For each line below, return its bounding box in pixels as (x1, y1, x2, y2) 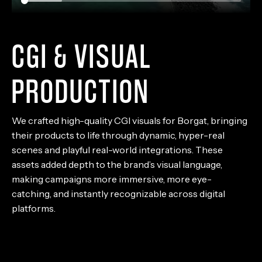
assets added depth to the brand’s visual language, (12, 158, 222, 170)
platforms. (12, 202, 56, 214)
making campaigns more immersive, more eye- (12, 173, 212, 185)
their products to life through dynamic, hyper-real (12, 129, 225, 141)
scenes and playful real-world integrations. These (12, 143, 223, 156)
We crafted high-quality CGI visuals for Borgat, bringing (12, 114, 247, 126)
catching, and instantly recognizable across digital (12, 187, 225, 199)
